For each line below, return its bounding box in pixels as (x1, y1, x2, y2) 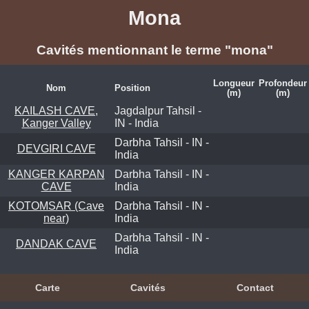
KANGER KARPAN (8, 168, 105, 180)
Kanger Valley (21, 117, 91, 129)
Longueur (213, 77, 255, 88)
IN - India (114, 117, 159, 129)
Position (114, 82, 150, 93)
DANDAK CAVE (16, 237, 97, 250)
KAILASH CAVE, (14, 104, 98, 117)
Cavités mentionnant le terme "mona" (36, 43, 273, 58)
